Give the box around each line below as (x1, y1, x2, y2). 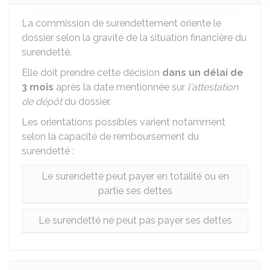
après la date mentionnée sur (54, 81, 187, 93)
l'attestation (187, 81, 238, 93)
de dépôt (22, 96, 62, 107)
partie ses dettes (98, 185, 172, 196)
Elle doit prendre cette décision (22, 67, 162, 78)
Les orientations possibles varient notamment (22, 116, 225, 128)
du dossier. (62, 96, 111, 107)
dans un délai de (162, 67, 243, 78)
